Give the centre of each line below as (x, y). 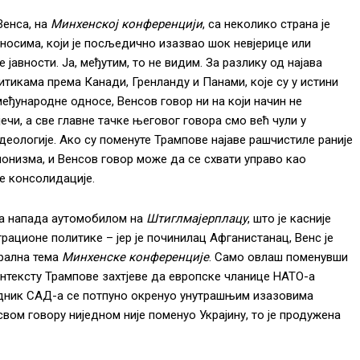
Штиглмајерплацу (197, 218)
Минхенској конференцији (127, 24)
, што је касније (289, 218)
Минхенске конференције (135, 257)
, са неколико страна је (266, 24)
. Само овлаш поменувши (278, 257)
